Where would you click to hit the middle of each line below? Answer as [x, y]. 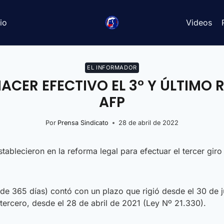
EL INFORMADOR [112, 67]
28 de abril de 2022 [149, 122]
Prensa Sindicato [83, 122]
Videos [199, 22]
